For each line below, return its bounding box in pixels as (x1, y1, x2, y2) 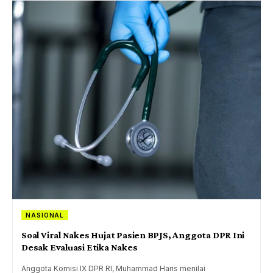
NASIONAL (26, 211, 65, 219)
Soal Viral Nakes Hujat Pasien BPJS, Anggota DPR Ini (21, 230, 245, 241)
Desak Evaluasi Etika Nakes (21, 242, 138, 253)
